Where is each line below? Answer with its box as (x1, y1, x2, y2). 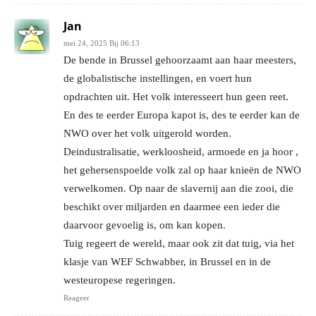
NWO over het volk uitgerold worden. (63, 127, 231, 139)
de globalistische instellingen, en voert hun (63, 72, 252, 84)
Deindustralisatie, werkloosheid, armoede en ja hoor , (63, 145, 298, 157)
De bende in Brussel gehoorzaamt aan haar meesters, (63, 54, 296, 66)
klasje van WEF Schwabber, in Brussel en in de (63, 255, 271, 267)
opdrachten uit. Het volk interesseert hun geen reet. (63, 90, 288, 102)
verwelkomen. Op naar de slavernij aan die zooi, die (63, 182, 293, 194)
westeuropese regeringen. (63, 274, 176, 286)
